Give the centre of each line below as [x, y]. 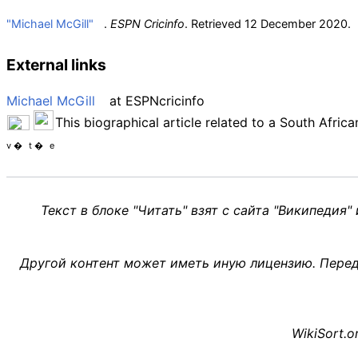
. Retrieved [215, 24]
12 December [280, 24]
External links [56, 65]
